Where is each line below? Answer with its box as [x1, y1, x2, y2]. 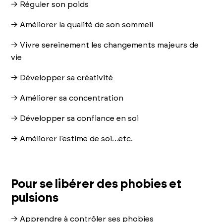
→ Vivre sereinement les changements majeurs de [11, 41, 199, 49]
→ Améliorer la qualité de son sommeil [11, 20, 154, 29]
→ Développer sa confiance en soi [11, 114, 139, 122]
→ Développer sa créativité [11, 73, 113, 82]
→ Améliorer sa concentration [11, 94, 124, 102]
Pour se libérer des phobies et [11, 178, 182, 190]
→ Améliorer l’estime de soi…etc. [11, 134, 133, 143]
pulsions [11, 192, 59, 204]
